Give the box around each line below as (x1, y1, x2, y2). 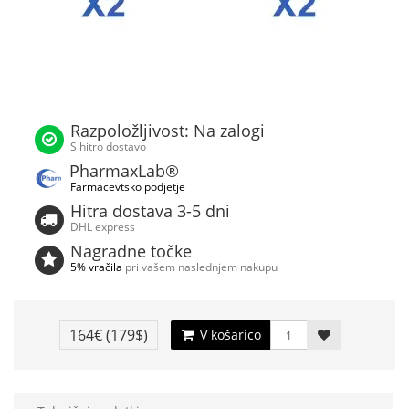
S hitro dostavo (70, 139, 147, 153)
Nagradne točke (70, 240, 193, 262)
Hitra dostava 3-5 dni (70, 200, 231, 222)
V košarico (195, 326, 261, 343)
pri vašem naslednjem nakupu (122, 259, 278, 274)
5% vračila (70, 259, 123, 274)
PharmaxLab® (69, 160, 179, 182)
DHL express (70, 219, 136, 234)
